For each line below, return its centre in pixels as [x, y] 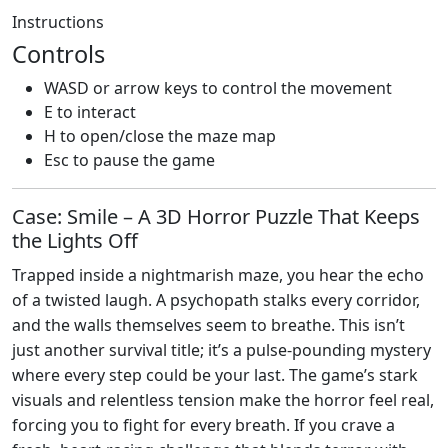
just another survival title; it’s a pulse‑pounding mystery [221, 349]
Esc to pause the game [129, 159]
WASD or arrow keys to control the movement [218, 87]
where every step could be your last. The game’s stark [215, 374]
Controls [58, 53]
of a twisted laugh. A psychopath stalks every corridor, [216, 299]
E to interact [90, 111]
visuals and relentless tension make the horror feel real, [223, 399]
